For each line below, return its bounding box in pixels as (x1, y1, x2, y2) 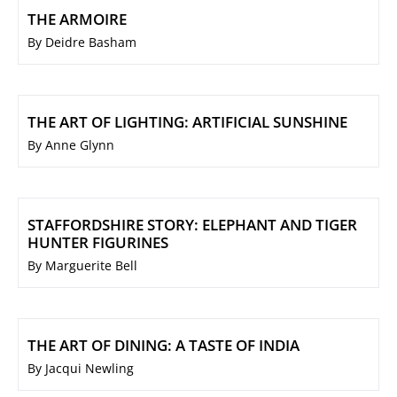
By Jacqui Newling (27, 360, 134, 378)
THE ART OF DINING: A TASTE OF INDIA (27, 335, 300, 356)
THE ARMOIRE (27, 9, 127, 30)
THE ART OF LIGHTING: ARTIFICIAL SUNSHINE (27, 112, 347, 133)
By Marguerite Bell (27, 257, 137, 275)
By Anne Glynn (27, 136, 114, 154)
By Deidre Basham (27, 34, 136, 51)
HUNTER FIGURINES (27, 232, 168, 253)
